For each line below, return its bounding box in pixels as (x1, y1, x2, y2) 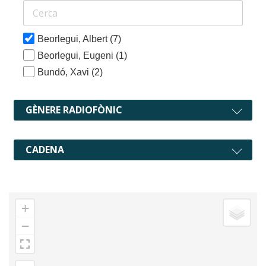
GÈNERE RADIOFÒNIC (26, 103, 122, 116)
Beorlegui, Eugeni (37, 50, 116, 61)
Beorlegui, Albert (37, 33, 110, 44)
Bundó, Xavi (37, 66, 92, 77)
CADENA (26, 142, 64, 156)
